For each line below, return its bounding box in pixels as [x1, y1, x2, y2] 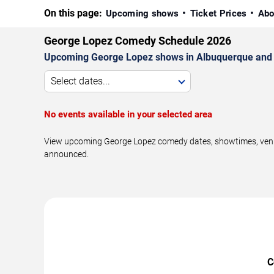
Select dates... [51, 75, 110, 87]
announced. [44, 149, 89, 159]
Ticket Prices [190, 7, 247, 19]
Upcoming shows [106, 7, 179, 19]
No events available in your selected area [44, 108, 212, 120]
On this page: [44, 7, 102, 19]
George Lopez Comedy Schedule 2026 [44, 34, 231, 47]
